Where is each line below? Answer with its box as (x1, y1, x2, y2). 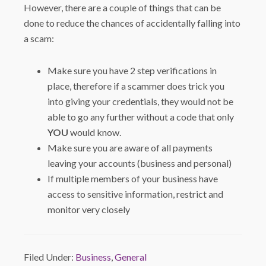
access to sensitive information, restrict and (47, 188, 224, 199)
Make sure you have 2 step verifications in (47, 65, 217, 76)
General (115, 251, 147, 262)
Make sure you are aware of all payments (47, 142, 213, 153)
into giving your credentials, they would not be (47, 96, 234, 107)
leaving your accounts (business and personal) (47, 157, 232, 169)
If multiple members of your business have (47, 173, 218, 184)
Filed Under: (24, 251, 76, 262)
